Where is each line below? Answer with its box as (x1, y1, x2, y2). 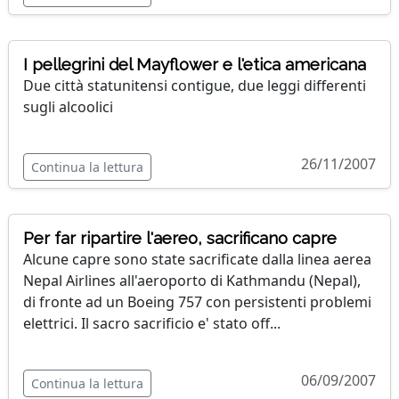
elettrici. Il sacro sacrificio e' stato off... (23, 313, 281, 334)
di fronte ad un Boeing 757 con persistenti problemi (23, 292, 371, 313)
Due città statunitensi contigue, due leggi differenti (23, 76, 366, 96)
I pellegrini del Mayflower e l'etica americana (23, 55, 366, 75)
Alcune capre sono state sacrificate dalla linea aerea (23, 249, 371, 270)
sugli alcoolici (23, 97, 113, 118)
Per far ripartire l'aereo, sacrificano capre (23, 229, 337, 248)
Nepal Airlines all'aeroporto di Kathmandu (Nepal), (23, 271, 361, 291)
